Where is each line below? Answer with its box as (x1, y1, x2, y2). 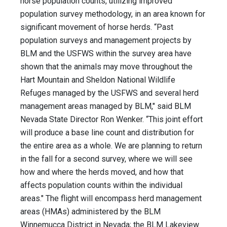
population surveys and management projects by (20, 35, 192, 46)
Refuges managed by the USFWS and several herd (20, 88, 199, 98)
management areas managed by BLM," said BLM (20, 101, 191, 111)
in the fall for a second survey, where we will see (20, 154, 193, 164)
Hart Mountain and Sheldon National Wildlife (20, 75, 175, 85)
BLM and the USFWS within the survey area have (20, 49, 192, 59)
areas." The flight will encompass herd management (20, 194, 202, 204)
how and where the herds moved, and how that (20, 167, 183, 177)
